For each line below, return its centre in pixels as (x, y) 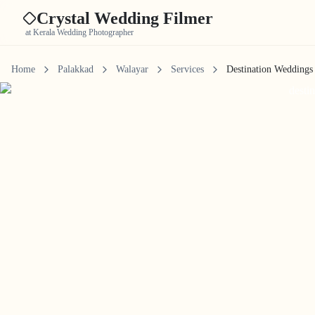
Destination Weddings (270, 69)
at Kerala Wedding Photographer (79, 32)
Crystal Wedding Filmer (125, 18)
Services (187, 69)
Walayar (132, 69)
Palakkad (76, 69)
